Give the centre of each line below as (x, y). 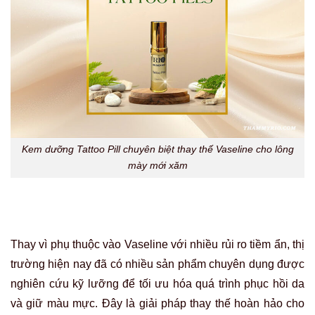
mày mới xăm (157, 166)
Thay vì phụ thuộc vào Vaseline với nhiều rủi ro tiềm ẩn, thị (157, 244)
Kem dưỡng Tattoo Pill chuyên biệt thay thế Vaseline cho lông (157, 149)
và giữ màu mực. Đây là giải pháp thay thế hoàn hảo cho (157, 303)
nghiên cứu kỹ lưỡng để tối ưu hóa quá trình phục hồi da (157, 284)
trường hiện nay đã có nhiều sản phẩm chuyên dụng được (157, 264)
